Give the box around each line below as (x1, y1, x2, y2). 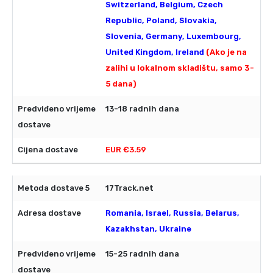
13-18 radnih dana (105, 104, 179, 114)
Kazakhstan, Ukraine (105, 224, 191, 234)
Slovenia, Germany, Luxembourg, (105, 32, 241, 41)
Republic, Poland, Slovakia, (105, 16, 217, 26)
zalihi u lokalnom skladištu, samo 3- (105, 63, 254, 73)
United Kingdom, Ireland (105, 48, 206, 57)
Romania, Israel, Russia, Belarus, (105, 208, 239, 218)
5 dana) (105, 79, 136, 89)
